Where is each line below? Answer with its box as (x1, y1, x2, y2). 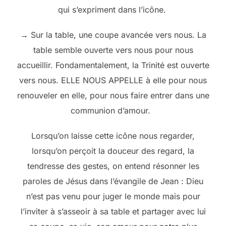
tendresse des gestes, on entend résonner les (27, 160, 199, 171)
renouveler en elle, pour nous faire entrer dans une (17, 90, 209, 100)
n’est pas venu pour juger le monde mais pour (26, 191, 200, 201)
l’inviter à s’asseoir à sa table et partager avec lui (20, 206, 206, 216)
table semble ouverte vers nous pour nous (33, 44, 193, 55)
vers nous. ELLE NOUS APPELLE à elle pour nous (19, 75, 207, 85)
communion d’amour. (71, 105, 155, 116)
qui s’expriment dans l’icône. (58, 4, 168, 15)
